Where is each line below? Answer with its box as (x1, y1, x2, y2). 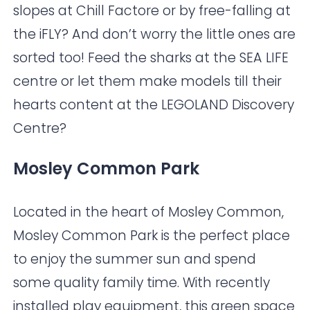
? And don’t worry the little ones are (62, 25, 296, 44)
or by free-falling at (159, 1, 291, 21)
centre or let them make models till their (13, 72, 282, 91)
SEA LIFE (239, 48, 289, 68)
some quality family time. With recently (13, 273, 271, 293)
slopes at (13, 1, 77, 21)
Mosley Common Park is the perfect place (13, 226, 291, 246)
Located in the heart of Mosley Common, (13, 203, 284, 222)
